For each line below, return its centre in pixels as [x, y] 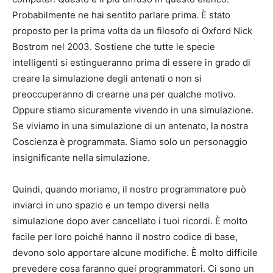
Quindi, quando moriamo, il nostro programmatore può [129, 190]
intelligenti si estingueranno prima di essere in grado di [131, 63]
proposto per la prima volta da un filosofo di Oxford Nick [132, 31]
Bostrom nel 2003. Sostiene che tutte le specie [114, 47]
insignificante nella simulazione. [81, 158]
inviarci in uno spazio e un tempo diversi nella [111, 205]
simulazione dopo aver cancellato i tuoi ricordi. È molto [130, 221]
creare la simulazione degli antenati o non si [107, 79]
